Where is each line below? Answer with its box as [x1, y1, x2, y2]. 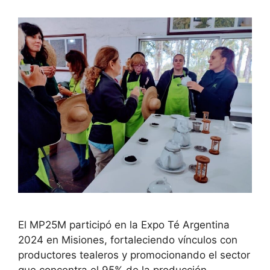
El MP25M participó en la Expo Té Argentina [18, 219, 230, 231]
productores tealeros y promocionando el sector [18, 249, 250, 262]
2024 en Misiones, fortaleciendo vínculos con [18, 234, 237, 246]
